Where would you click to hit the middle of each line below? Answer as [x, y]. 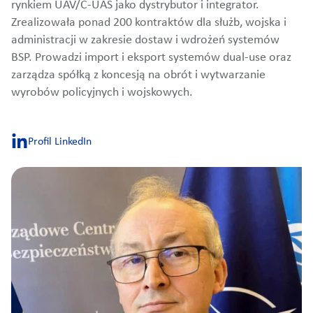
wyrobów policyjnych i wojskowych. [102, 93]
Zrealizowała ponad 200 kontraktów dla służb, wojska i [149, 23]
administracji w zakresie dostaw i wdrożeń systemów [145, 41]
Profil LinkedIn [60, 141]
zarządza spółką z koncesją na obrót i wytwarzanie [138, 75]
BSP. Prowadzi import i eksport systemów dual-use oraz [151, 58]
